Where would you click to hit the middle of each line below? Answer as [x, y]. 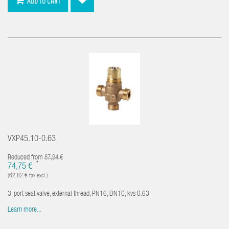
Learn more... [25, 210]
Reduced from [26, 158]
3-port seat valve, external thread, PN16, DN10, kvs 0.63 [78, 194]
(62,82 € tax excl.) [28, 176]
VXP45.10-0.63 [32, 139]
